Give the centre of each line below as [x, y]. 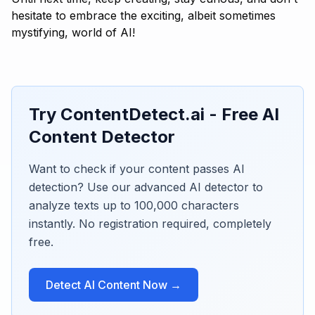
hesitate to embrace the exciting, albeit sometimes [143, 15]
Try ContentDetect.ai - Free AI [154, 114]
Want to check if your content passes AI [137, 169]
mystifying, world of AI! [73, 32]
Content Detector [102, 137]
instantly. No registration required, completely [150, 224]
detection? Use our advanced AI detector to [146, 187]
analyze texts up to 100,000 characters [134, 205]
